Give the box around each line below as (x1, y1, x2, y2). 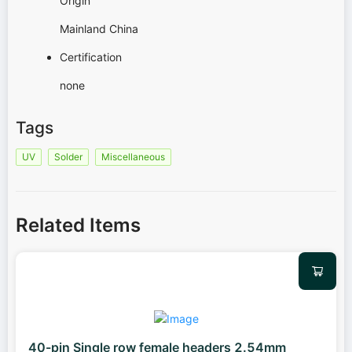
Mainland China (60, 21, 138, 35)
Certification (60, 49, 122, 64)
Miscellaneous (101, 151, 165, 163)
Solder (54, 151, 82, 163)
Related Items (16, 214, 141, 237)
